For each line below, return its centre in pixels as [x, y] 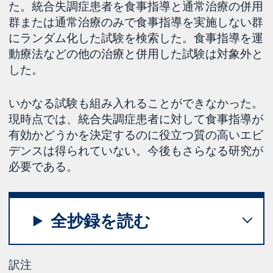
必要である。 [44, 166]
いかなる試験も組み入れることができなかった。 [136, 103]
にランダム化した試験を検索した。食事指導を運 [136, 38]
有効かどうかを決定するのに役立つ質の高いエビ [136, 134]
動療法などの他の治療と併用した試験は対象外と [136, 54]
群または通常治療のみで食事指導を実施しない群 [136, 22]
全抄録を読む [101, 221]
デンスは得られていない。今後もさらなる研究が [136, 150]
